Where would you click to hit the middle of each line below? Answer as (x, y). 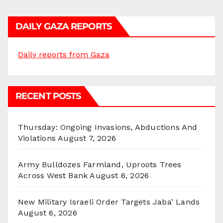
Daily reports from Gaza (64, 55)
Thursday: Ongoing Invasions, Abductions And (108, 127)
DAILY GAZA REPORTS (63, 27)
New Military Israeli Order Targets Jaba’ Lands (109, 202)
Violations (37, 138)
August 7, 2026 (87, 138)
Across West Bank (53, 176)
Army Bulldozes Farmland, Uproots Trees (100, 165)
